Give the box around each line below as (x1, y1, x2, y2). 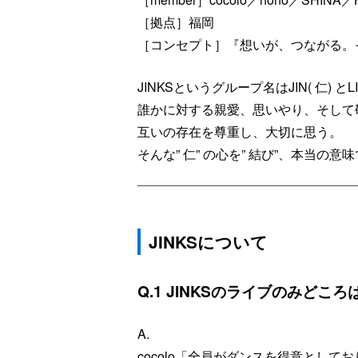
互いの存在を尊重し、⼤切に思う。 (137, 121, 342, 141)
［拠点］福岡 (137, 12, 214, 31)
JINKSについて (149, 229, 268, 253)
